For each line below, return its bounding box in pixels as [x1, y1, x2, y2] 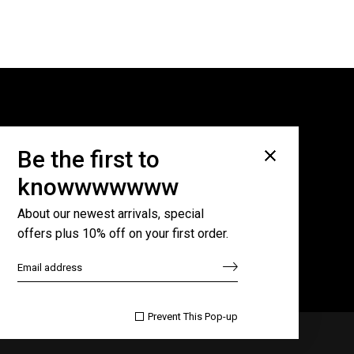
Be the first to [17, 145, 160, 173]
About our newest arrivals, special [17, 206, 204, 221]
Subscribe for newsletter [58, 134, 198, 149]
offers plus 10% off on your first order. [17, 226, 228, 241]
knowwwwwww [17, 173, 179, 201]
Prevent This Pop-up [148, 311, 238, 322]
